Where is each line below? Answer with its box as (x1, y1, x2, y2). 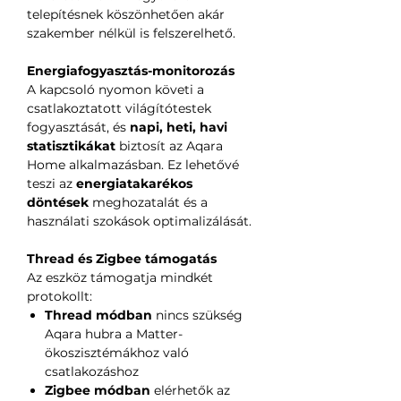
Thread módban (45, 306, 152, 323)
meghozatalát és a (89, 193, 208, 210)
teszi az (27, 175, 76, 192)
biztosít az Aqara (115, 137, 223, 154)
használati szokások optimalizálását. (27, 212, 252, 229)
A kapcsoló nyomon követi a (27, 81, 204, 98)
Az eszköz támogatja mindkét (27, 269, 213, 286)
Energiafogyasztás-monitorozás (27, 62, 235, 79)
